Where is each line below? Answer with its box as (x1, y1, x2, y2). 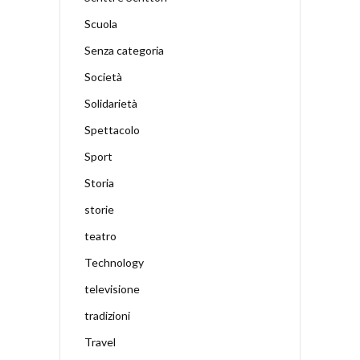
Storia (84, 176, 114, 190)
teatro (84, 229, 117, 243)
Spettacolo (84, 123, 140, 137)
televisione (84, 282, 140, 297)
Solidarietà (84, 96, 137, 111)
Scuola (84, 17, 117, 31)
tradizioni (84, 309, 130, 323)
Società (84, 70, 122, 84)
